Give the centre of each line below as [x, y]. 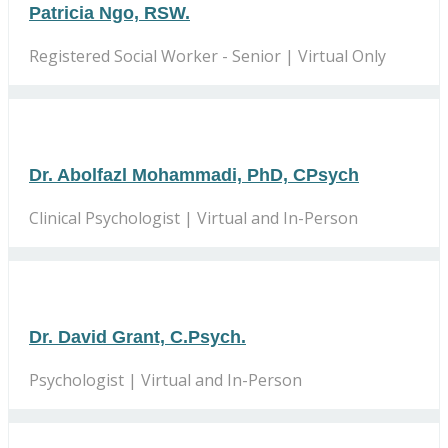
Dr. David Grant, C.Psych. [137, 336]
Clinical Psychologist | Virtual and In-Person [193, 217]
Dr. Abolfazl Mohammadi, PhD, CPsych [194, 174]
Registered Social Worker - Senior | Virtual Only [207, 55]
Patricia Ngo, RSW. [109, 12]
